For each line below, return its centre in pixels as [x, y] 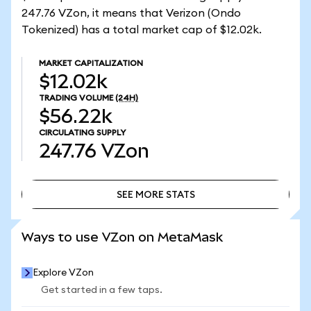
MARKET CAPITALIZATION [91, 63]
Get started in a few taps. [102, 290]
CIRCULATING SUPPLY [82, 133]
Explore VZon [63, 273]
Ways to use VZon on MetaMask [122, 237]
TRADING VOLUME [76, 98]
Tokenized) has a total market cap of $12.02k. [142, 30]
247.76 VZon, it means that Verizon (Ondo [131, 13]
